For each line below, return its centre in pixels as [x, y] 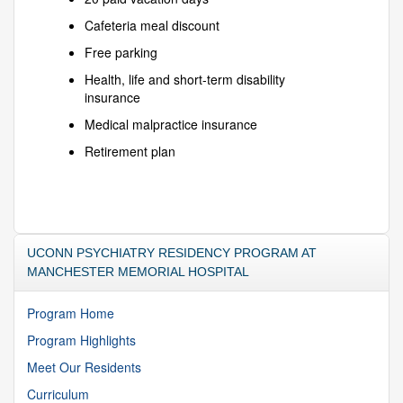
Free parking [121, 53]
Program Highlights [81, 340]
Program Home [71, 313]
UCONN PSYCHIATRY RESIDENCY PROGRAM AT [172, 252]
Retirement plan [130, 152]
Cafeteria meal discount [152, 26]
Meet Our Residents [84, 367]
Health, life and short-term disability [185, 80]
